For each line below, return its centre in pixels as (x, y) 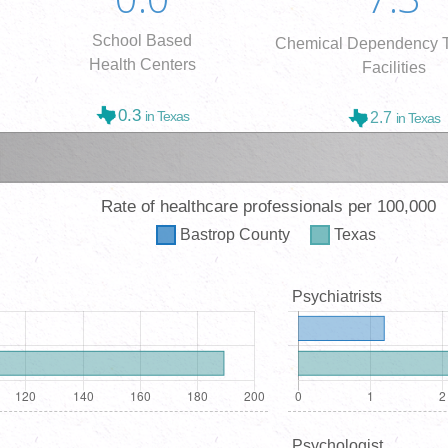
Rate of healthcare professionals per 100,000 (268, 206)
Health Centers (142, 65)
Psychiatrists (337, 296)
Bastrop (207, 234)
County (264, 234)
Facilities (393, 67)
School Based (142, 41)
